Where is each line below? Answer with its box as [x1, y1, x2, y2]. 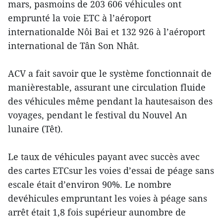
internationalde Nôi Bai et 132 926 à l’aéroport [8, 25, 205, 38]
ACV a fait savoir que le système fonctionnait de [8, 67, 212, 79]
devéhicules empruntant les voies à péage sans [8, 192, 207, 204]
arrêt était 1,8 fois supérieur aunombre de [8, 206, 186, 218]
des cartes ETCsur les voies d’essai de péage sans [8, 164, 214, 176]
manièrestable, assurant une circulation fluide [8, 81, 206, 93]
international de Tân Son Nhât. [8, 39, 139, 52]
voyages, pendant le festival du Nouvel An [8, 109, 187, 121]
